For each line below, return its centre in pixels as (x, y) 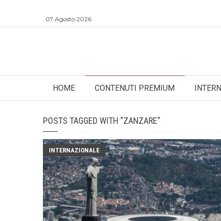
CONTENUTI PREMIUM (135, 88)
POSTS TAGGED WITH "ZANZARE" (102, 121)
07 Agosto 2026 (68, 19)
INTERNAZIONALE (74, 150)
